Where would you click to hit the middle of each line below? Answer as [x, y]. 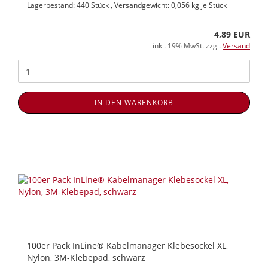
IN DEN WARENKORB [134, 103]
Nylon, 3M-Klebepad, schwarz [86, 258]
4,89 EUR [232, 35]
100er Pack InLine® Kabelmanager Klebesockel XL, [127, 246]
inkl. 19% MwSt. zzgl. [188, 46]
